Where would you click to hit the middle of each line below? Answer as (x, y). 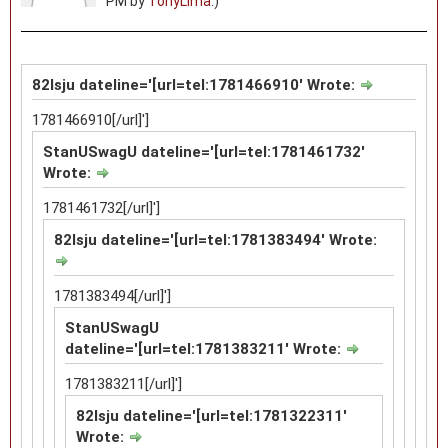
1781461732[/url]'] (101, 207)
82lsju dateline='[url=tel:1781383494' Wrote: (215, 239)
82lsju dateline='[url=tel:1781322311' (211, 415)
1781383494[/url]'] (112, 295)
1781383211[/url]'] (123, 383)
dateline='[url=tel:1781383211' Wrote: (205, 348)
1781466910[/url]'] (90, 119)
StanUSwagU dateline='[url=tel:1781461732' (204, 151)
